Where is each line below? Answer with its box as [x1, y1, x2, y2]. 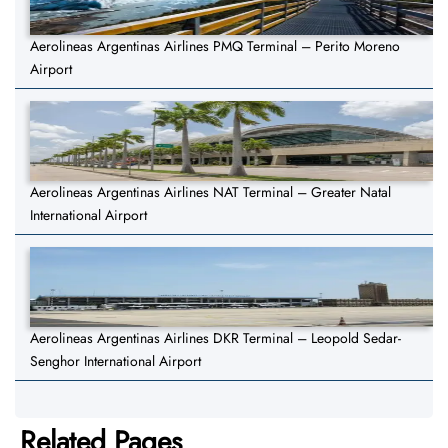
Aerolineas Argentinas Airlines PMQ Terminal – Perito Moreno [30, 36, 400, 57]
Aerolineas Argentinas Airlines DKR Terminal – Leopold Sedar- [30, 328, 401, 349]
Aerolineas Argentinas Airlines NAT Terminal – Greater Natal [30, 182, 391, 203]
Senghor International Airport [30, 351, 201, 372]
